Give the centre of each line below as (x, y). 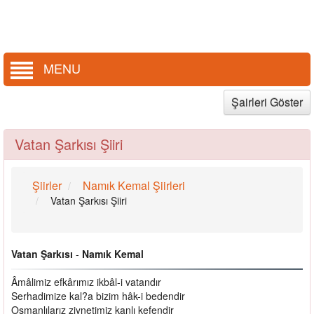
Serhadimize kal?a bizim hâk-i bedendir (98, 295)
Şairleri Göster (267, 102)
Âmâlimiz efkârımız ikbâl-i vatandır (86, 281)
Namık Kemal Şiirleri (132, 185)
